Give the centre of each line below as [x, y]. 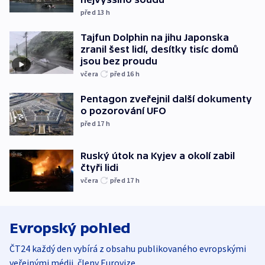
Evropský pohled [70, 228]
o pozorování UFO [123, 111]
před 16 [123, 74]
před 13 [93, 12]
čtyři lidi [99, 167]
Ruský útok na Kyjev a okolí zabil [158, 155]
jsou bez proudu [119, 61]
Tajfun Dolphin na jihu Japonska [155, 38]
